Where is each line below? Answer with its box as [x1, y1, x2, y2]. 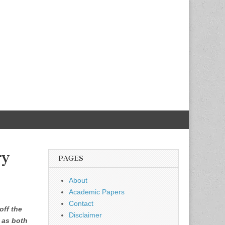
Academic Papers [69, 188, 125, 196]
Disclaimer [69, 211, 102, 219]
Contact [69, 199, 93, 207]
